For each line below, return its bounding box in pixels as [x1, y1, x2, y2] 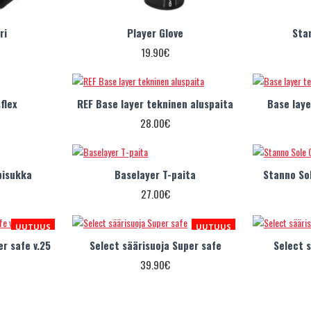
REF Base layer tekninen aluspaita [77, 95, 234, 111]
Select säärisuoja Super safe [89, 237, 221, 253]
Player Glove [127, 24, 184, 40]
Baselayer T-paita [115, 166, 196, 182]
